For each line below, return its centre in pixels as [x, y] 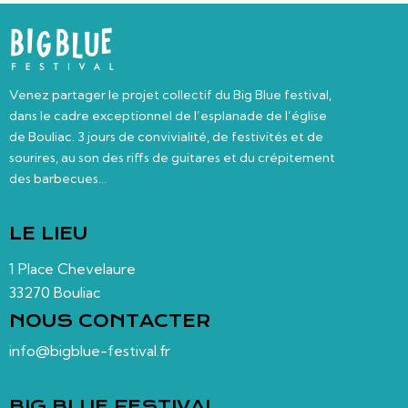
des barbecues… [58, 178]
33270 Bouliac [55, 292]
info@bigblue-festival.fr [90, 350]
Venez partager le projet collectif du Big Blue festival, [170, 95]
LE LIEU [48, 233]
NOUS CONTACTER [110, 321]
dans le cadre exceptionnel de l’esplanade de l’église [168, 116]
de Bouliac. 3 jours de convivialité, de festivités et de [166, 137]
